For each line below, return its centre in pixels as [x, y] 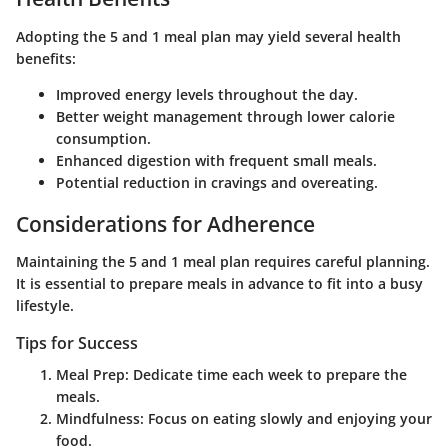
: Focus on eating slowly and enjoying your [286, 419]
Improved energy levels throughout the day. [207, 94]
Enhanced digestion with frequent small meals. [216, 160]
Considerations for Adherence [165, 223]
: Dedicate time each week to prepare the [266, 375]
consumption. [103, 138]
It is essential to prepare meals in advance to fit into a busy [219, 284]
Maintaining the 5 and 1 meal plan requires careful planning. [223, 262]
